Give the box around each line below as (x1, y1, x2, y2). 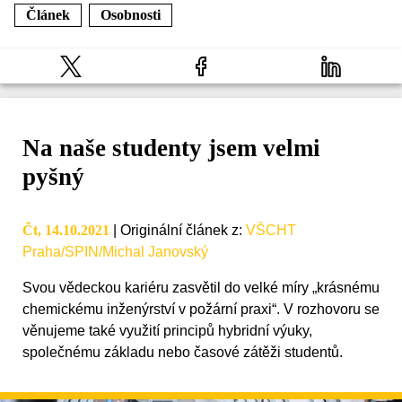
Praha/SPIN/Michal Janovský (22, 244, 208, 260)
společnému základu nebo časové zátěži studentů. (22, 345, 343, 361)
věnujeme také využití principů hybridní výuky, (22, 323, 312, 339)
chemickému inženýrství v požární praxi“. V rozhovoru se (22, 301, 380, 318)
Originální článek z (120, 223, 239, 239)
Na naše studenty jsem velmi (22, 135, 320, 162)
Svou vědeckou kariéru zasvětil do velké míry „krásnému (22, 280, 380, 296)
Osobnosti (100, 7, 161, 22)
